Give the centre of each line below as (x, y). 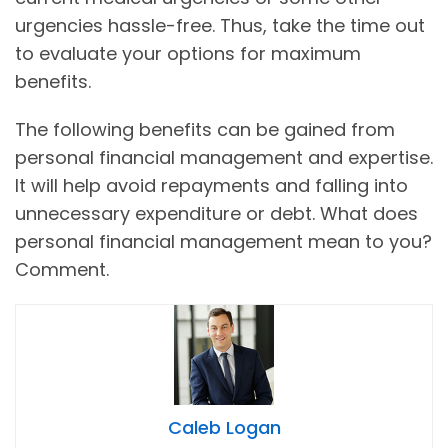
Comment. (62, 270)
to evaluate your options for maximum (188, 54)
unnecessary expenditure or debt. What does (216, 214)
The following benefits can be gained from (205, 130)
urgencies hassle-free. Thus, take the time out (220, 26)
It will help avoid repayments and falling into (211, 186)
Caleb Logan (224, 428)
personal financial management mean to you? (223, 242)
